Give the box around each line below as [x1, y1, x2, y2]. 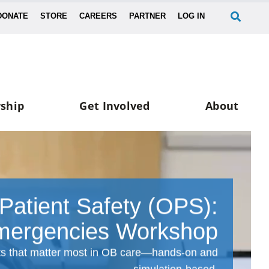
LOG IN [178, 11, 205, 20]
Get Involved [79, 98, 150, 113]
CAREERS [79, 11, 118, 20]
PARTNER [129, 11, 166, 20]
